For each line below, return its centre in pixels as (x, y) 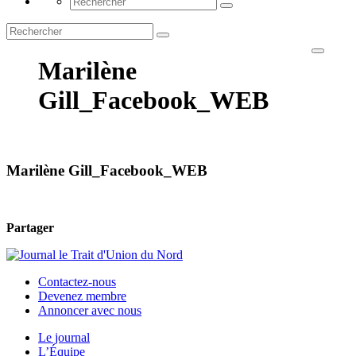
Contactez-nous (77, 282)
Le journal (64, 338)
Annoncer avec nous (90, 311)
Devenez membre (82, 296)
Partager (30, 228)
